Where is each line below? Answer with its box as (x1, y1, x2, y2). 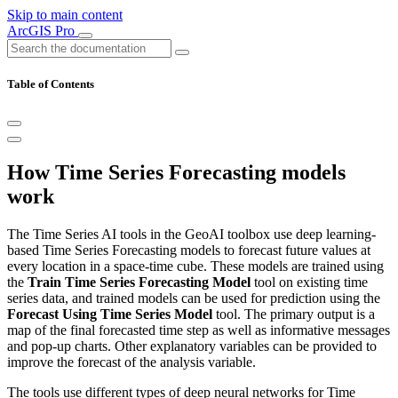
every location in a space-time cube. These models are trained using (7, 259, 384, 275)
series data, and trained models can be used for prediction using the (7, 291, 380, 306)
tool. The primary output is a (212, 306, 375, 322)
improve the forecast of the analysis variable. (7, 354, 256, 370)
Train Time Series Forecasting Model (28, 275, 251, 291)
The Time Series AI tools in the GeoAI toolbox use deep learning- (7, 227, 376, 243)
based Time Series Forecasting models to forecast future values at (7, 243, 370, 259)
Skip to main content (7, 7, 123, 22)
